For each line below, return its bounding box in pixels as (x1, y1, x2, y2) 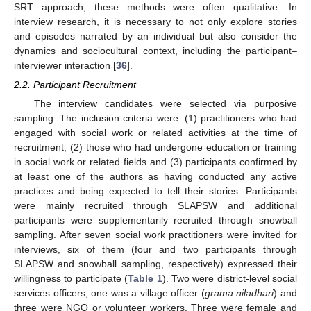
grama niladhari (204, 287, 274, 299)
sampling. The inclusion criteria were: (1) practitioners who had (14, 112, 297, 124)
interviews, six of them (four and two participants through (14, 244, 297, 255)
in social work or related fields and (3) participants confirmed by (14, 156, 297, 168)
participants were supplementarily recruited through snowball (14, 215, 297, 226)
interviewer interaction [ (14, 60, 116, 72)
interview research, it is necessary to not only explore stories (14, 16, 297, 28)
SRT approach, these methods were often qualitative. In (14, 1, 297, 13)
